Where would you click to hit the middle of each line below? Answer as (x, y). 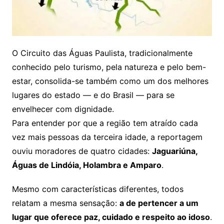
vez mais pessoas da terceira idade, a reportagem (107, 137)
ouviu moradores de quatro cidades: (82, 151)
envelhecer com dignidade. (63, 109)
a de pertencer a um (159, 203)
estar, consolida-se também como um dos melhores (110, 81)
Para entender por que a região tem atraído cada (105, 123)
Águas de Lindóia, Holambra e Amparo (86, 165)
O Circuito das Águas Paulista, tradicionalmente (102, 53)
